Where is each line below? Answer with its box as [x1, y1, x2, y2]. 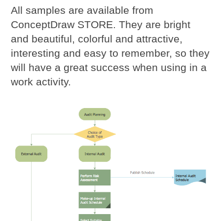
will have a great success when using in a [11, 61, 207, 73]
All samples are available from [11, 4, 154, 16]
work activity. [11, 75, 72, 87]
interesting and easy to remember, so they [11, 47, 210, 59]
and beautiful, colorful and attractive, [11, 33, 183, 44]
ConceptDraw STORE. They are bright [11, 18, 191, 30]
